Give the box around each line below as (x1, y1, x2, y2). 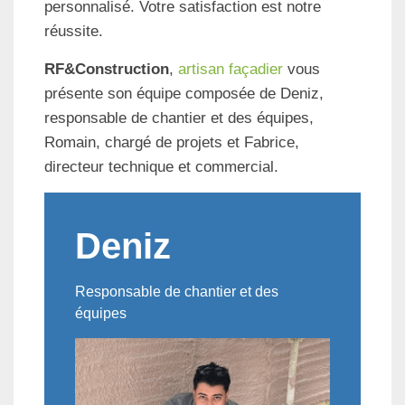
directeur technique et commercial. (44, 158, 278, 176)
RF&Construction (44, 61, 169, 79)
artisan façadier (178, 61, 283, 79)
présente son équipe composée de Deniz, (44, 85, 324, 103)
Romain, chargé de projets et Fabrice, (44, 134, 299, 152)
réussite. (44, 23, 103, 41)
